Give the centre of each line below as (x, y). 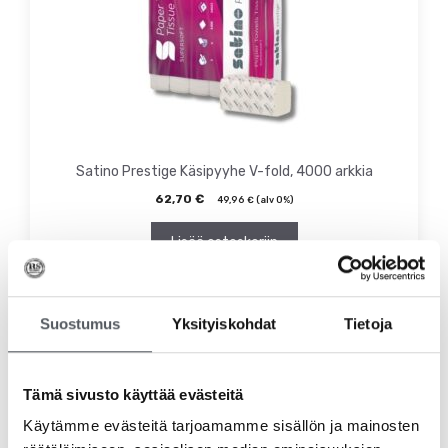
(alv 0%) (273, 200)
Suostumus (80, 323)
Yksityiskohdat (224, 323)
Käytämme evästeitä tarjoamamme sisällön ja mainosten (221, 426)
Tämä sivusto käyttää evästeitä (133, 394)
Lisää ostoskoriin (224, 242)
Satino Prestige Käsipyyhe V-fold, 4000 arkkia (224, 171)
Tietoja (368, 323)
